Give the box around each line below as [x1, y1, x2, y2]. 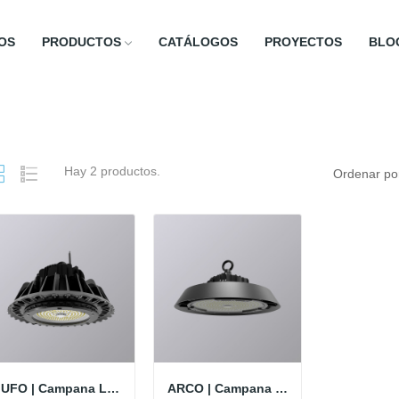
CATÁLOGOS [158, 34, 238, 49]
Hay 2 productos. [63, 163, 160, 178]
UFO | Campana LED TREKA [106, 380, 119, 395]
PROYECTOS [264, 34, 342, 49]
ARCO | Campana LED [274, 380, 288, 395]
